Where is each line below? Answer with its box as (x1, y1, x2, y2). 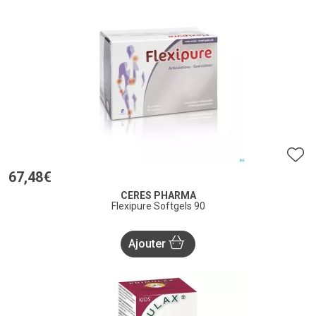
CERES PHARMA (120, 190, 196, 202)
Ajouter (128, 237, 169, 251)
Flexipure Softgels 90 (111, 200, 205, 212)
